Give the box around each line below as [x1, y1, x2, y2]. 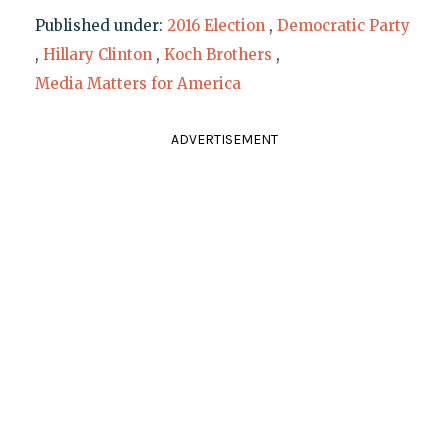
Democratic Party [276, 15, 410, 35]
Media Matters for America [34, 73, 241, 93]
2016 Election [166, 15, 265, 35]
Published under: [34, 15, 167, 35]
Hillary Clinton [42, 44, 152, 64]
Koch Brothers [163, 44, 272, 64]
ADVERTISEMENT [170, 130, 278, 148]
